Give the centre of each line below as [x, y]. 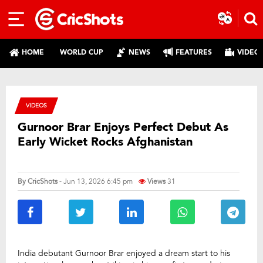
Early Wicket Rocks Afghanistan [105, 142]
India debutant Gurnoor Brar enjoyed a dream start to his [124, 253]
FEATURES [194, 52]
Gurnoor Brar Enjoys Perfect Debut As [123, 127]
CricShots [43, 181]
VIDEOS [36, 105]
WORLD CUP [82, 52]
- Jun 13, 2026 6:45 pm [96, 181]
